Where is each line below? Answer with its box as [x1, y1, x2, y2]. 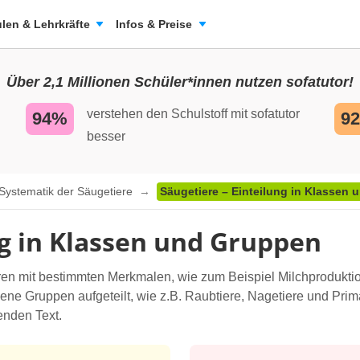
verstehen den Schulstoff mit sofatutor [87, 107, 300, 121]
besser [87, 129, 125, 143]
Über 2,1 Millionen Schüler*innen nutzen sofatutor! [6, 74, 354, 90]
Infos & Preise [116, 18, 192, 31]
